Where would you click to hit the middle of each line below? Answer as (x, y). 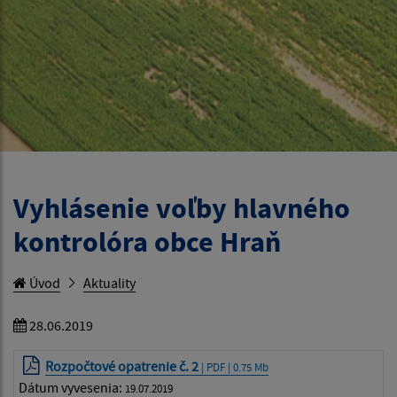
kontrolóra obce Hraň (147, 241)
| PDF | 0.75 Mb (234, 366)
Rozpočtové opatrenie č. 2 (122, 366)
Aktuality (109, 282)
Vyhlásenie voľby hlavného (182, 208)
